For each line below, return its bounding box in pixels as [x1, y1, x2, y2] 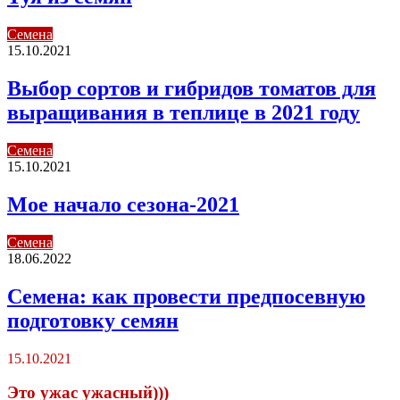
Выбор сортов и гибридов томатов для [7, 77, 376, 101]
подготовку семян [7, 308, 179, 332]
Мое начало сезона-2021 [7, 193, 239, 217]
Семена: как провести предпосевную [7, 284, 365, 308]
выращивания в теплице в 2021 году [7, 101, 360, 125]
